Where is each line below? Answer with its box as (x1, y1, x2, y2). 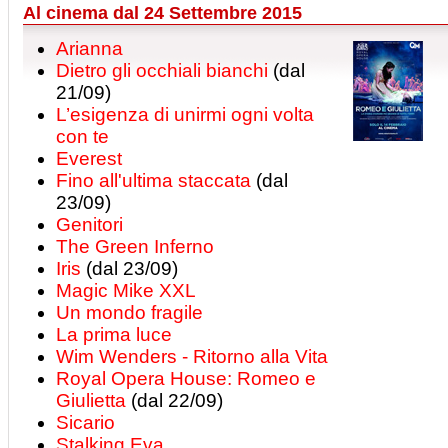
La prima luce (56, 324, 172, 345)
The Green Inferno (56, 236, 214, 257)
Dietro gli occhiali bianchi (56, 60, 268, 81)
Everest (56, 148, 122, 169)
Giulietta (56, 390, 126, 411)
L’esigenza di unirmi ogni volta (56, 104, 314, 125)
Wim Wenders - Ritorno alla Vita (56, 346, 328, 367)
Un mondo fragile (56, 302, 203, 323)
